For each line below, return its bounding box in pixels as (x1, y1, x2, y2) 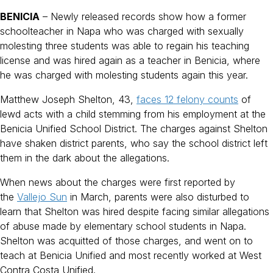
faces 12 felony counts (136, 93, 238, 106)
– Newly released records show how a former (40, 10, 246, 23)
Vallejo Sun (17, 191, 67, 204)
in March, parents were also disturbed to (67, 191, 249, 204)
